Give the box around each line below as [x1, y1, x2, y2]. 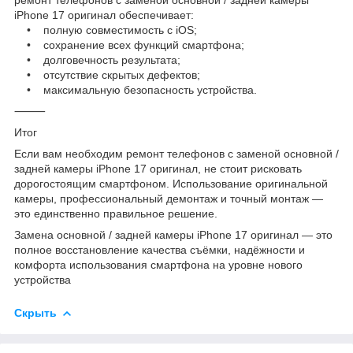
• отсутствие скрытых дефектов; [14, 68, 200, 81]
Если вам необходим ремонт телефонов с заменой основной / [14, 147, 339, 160]
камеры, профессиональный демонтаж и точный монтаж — [14, 191, 323, 205]
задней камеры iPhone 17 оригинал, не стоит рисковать [14, 162, 302, 175]
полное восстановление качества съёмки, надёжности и [14, 243, 305, 256]
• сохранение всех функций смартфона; [14, 38, 244, 51]
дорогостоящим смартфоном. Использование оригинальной [14, 176, 328, 190]
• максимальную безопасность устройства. [14, 83, 257, 96]
